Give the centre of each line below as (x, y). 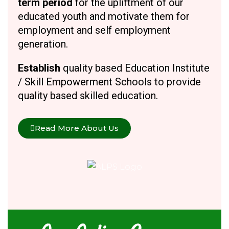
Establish (40, 68)
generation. (43, 44)
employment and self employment (94, 30)
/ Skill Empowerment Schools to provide (109, 82)
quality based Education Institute (136, 68)
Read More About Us (77, 128)
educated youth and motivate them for (104, 17)
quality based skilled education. (88, 96)
